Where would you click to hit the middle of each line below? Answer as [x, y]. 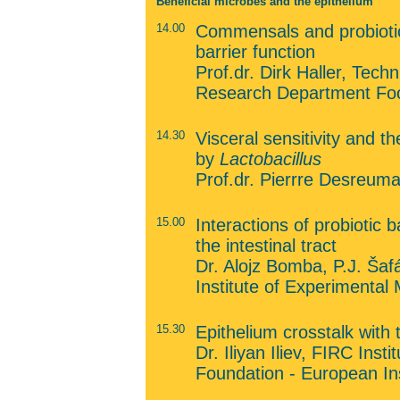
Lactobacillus [270, 159]
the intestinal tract [266, 246]
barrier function [255, 52]
